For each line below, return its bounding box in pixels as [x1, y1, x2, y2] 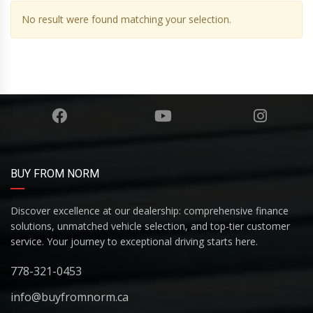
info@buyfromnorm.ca [10, 289, 129, 305]
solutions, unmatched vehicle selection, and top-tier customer [10, 219, 290, 233]
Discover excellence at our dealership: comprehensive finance [10, 204, 289, 217]
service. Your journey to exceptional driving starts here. [10, 235, 258, 248]
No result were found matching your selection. [22, 13, 231, 26]
